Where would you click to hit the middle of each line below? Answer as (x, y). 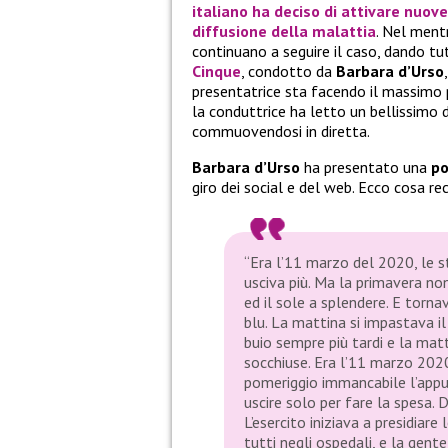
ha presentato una (365, 167)
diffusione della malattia (284, 31)
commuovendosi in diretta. (281, 131)
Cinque (216, 71)
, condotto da (288, 71)
